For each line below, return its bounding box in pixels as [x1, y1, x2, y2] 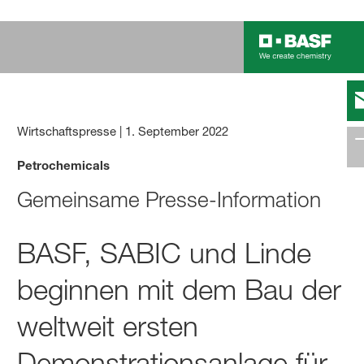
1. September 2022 [125, 123, 229, 139]
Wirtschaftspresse [17, 123, 117, 139]
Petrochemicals [17, 157, 110, 172]
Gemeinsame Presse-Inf [17, 187, 240, 214]
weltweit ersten [17, 308, 199, 344]
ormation [239, 187, 322, 214]
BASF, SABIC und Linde [17, 235, 312, 271]
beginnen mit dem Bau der [17, 271, 342, 307]
